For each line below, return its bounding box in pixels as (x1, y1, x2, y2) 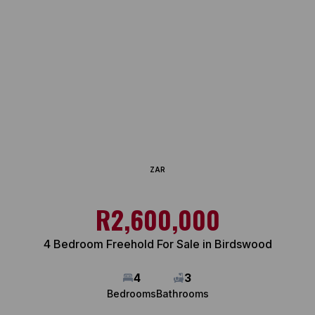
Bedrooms (106, 288, 156, 300)
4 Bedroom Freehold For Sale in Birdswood (43, 237, 272, 251)
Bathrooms (155, 288, 209, 300)
